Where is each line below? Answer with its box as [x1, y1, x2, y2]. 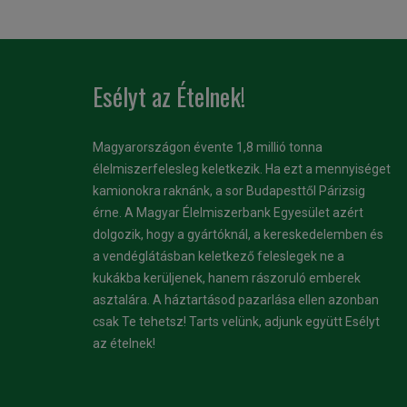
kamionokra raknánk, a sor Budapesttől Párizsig [93, 184, 365, 198]
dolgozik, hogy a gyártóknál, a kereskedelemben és [93, 227, 383, 242]
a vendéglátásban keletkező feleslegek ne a [93, 249, 344, 263]
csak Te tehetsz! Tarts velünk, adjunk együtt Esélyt [93, 314, 380, 329]
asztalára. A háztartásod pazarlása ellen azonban [93, 293, 379, 307]
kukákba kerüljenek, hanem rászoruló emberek [93, 271, 361, 285]
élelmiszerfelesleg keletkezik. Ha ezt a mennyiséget [93, 162, 391, 176]
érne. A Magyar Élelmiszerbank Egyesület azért [93, 205, 363, 220]
